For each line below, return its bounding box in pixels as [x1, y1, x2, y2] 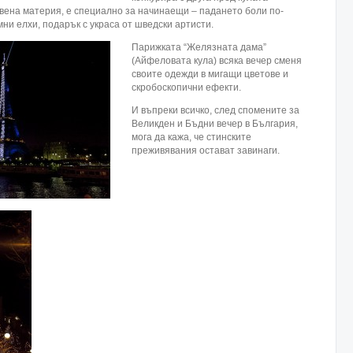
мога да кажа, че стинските [132, 132, 251, 143]
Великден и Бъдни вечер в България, [132, 118, 298, 129]
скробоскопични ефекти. [132, 82, 241, 93]
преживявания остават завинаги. [132, 145, 280, 156]
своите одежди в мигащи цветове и [132, 69, 288, 80]
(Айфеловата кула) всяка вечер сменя [132, 55, 302, 66]
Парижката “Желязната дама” [132, 42, 266, 53]
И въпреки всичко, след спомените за [132, 105, 299, 116]
